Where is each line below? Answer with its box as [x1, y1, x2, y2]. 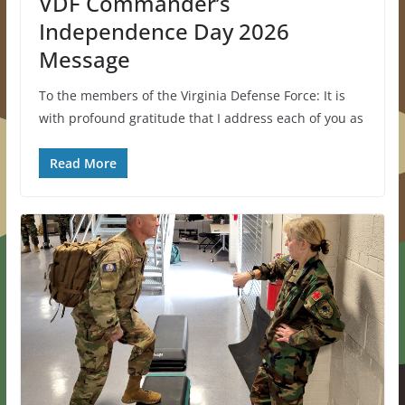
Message [38, 44, 130, 75]
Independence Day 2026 [38, 16, 289, 47]
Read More [49, 155, 117, 173]
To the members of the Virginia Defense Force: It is [38, 87, 345, 105]
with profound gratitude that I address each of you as [38, 109, 363, 127]
